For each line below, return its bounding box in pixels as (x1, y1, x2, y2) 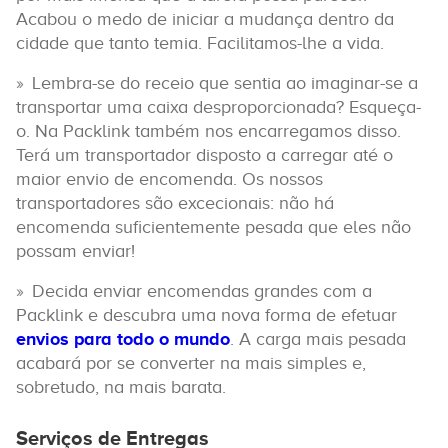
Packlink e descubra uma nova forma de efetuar (16, 305, 397, 325)
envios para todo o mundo (16, 329, 230, 349)
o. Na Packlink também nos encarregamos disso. (16, 121, 401, 141)
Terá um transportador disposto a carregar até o (16, 145, 393, 165)
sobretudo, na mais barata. (16, 377, 226, 397)
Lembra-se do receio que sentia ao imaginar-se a (32, 73, 418, 93)
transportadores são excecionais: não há (16, 193, 334, 213)
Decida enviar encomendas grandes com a (32, 281, 372, 301)
